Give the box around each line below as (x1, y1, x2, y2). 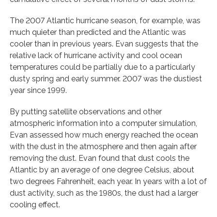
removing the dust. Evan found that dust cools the (10, 153, 189, 163)
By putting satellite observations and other (10, 107, 162, 116)
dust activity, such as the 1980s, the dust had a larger (10, 188, 198, 198)
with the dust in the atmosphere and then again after (10, 141, 197, 151)
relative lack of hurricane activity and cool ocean (10, 50, 182, 60)
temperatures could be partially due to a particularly (10, 62, 195, 72)
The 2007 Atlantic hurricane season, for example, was (10, 15, 201, 25)
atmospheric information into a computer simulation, (10, 118, 197, 128)
